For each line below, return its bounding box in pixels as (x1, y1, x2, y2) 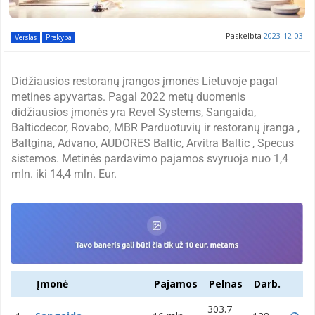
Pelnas (209, 276, 243, 290)
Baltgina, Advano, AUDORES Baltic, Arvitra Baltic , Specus (11, 136, 294, 150)
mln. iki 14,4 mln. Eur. (11, 167, 117, 181)
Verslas (15, 32, 37, 42)
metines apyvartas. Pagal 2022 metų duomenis (11, 89, 245, 103)
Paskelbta (226, 30, 264, 41)
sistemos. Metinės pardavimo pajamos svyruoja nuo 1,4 (11, 151, 288, 165)
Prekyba (46, 32, 72, 42)
